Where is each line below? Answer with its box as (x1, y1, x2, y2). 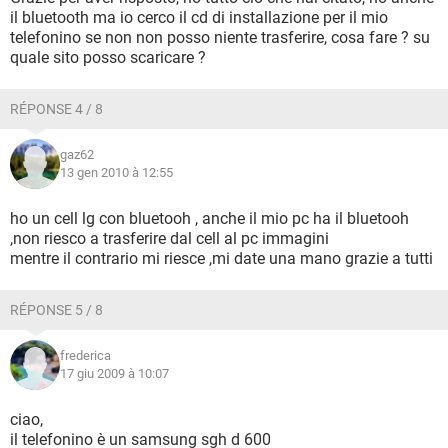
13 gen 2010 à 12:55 (60, 165, 173, 180)
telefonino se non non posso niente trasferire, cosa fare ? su (10, 28, 430, 47)
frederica (60, 348, 111, 363)
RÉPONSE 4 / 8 (10, 101, 103, 117)
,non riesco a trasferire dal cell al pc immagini (10, 229, 329, 248)
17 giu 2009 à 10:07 (60, 366, 169, 381)
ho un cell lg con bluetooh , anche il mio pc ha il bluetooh (10, 209, 409, 228)
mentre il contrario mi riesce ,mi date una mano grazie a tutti (10, 249, 433, 268)
